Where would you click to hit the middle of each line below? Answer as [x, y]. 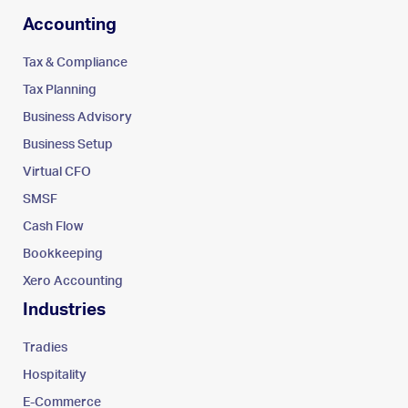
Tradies [45, 347]
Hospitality [55, 375]
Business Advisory [77, 117]
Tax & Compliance [75, 62]
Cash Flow [53, 226]
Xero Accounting [73, 281]
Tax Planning [60, 90]
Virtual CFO [57, 172]
